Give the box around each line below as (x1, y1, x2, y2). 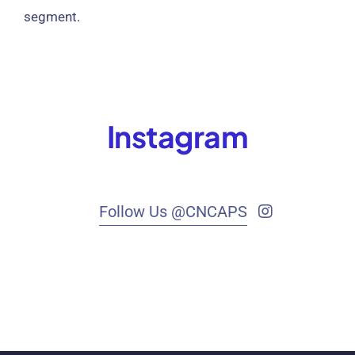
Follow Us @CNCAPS (98, 202, 247, 222)
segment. (23, 9, 80, 25)
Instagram (106, 117, 249, 155)
